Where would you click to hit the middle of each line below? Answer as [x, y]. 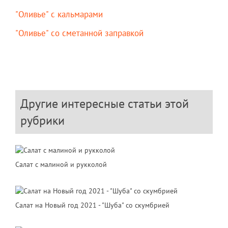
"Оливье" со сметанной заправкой [79, 33]
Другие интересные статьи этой [105, 104]
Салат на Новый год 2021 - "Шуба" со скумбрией [92, 205]
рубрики [42, 121]
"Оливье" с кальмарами [59, 15]
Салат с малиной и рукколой [61, 164]
